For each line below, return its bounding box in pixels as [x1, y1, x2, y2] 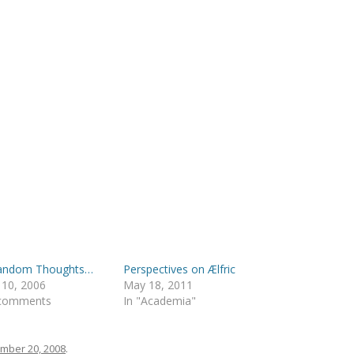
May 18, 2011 [123, 277, 194, 292]
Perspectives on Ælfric [123, 262, 236, 277]
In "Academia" [123, 293, 197, 308]
